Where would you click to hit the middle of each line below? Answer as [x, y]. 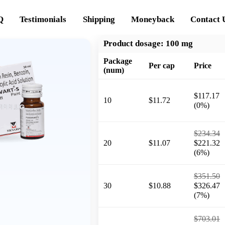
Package [118, 61]
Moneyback [153, 19]
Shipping [99, 19]
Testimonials [43, 19]
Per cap [162, 65]
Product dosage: [134, 43]
